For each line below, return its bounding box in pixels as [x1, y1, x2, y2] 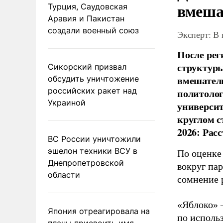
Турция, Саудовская [48, 1, 127, 11]
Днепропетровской [48, 157, 124, 168]
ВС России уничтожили [48, 133, 141, 144]
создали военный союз [48, 25, 139, 35]
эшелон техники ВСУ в [48, 145, 137, 156]
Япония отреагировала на [48, 206, 150, 216]
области [48, 169, 80, 180]
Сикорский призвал [48, 61, 126, 72]
